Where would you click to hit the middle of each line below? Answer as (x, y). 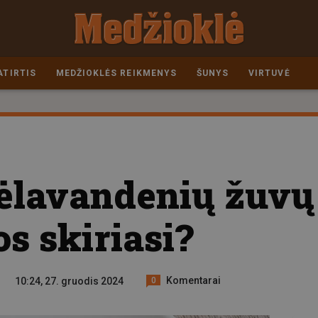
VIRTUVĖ (269, 73)
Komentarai (194, 280)
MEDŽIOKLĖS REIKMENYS (116, 73)
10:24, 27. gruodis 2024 (69, 281)
